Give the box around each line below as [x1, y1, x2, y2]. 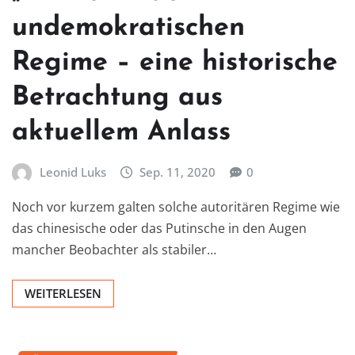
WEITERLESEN [25, 284, 101, 301]
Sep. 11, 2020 [139, 164, 216, 181]
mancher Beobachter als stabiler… [12, 240, 216, 258]
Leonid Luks [39, 164, 106, 181]
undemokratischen [12, 14, 245, 43]
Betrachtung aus [12, 84, 223, 113]
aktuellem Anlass [12, 119, 231, 147]
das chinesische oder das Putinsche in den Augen [12, 219, 307, 237]
